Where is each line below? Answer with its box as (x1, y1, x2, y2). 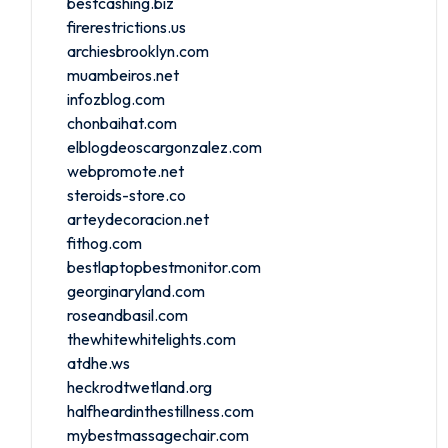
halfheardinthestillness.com (67, 400, 254, 421)
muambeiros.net (67, 64, 179, 85)
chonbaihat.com (67, 112, 177, 133)
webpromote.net (67, 160, 184, 181)
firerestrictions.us (67, 16, 186, 37)
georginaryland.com (67, 280, 205, 301)
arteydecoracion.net (67, 208, 209, 229)
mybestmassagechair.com (67, 424, 249, 445)
